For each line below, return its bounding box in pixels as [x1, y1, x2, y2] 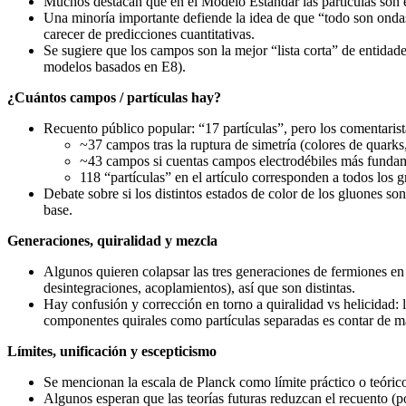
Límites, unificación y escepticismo [7, 343, 217, 359]
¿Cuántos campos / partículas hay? [7, 89, 221, 105]
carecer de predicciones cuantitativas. [43, 25, 255, 42]
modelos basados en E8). [43, 58, 186, 74]
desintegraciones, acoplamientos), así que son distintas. [43, 279, 355, 295]
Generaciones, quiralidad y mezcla [7, 232, 217, 248]
